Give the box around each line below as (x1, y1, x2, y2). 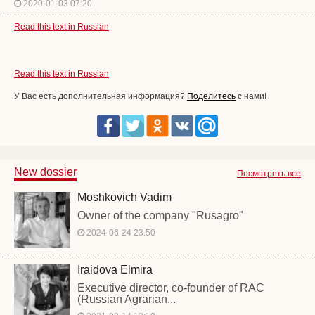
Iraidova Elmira (77, 264, 153, 276)
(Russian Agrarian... (77, 293, 176, 305)
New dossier (14, 166, 77, 178)
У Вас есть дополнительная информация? (14, 91, 187, 101)
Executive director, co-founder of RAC (77, 282, 264, 294)
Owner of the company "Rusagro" (77, 210, 243, 221)
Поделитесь (187, 91, 236, 101)
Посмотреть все (237, 169, 301, 179)
